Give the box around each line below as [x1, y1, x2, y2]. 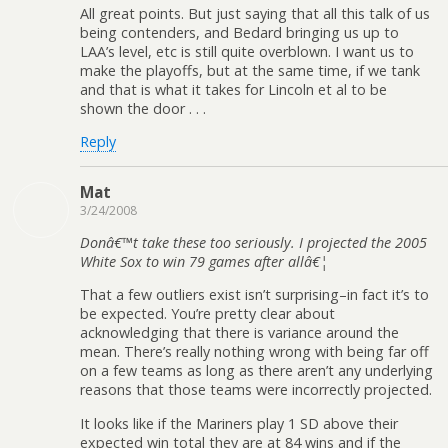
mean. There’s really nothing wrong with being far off [80, 342, 429, 362]
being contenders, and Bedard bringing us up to [80, 22, 399, 42]
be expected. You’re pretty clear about [80, 304, 335, 324]
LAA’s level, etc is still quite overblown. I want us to [80, 41, 414, 61]
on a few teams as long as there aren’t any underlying [80, 361, 433, 381]
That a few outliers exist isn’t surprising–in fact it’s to [80, 285, 429, 305]
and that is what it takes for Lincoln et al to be [80, 79, 387, 99]
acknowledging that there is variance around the [80, 323, 399, 343]
